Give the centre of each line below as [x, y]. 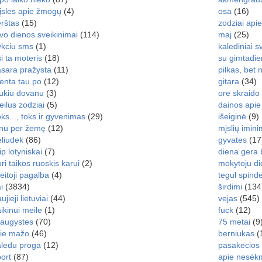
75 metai [234, 222]
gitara [228, 81]
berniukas [236, 233]
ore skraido [239, 93]
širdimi [230, 187]
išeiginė [232, 116]
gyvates [232, 140]
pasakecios [239, 245]
